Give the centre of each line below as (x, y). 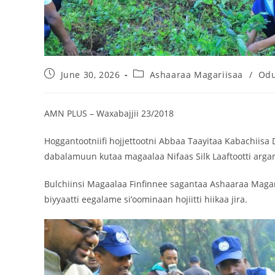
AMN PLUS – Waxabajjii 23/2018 (109, 114)
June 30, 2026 (90, 75)
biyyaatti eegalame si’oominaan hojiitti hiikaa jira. (146, 199)
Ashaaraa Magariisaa (196, 75)
